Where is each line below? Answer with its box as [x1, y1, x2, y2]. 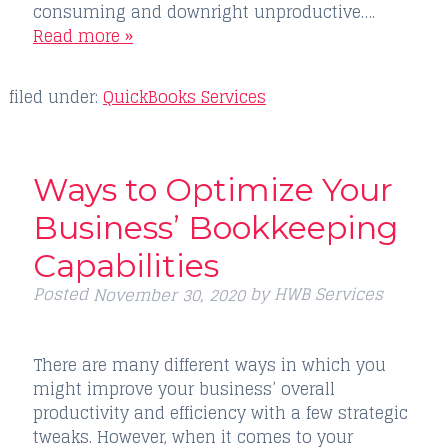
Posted [32, 279, 93, 308]
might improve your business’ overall [32, 374, 335, 403]
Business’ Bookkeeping [32, 207, 398, 247]
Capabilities [32, 245, 219, 285]
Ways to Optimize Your [32, 169, 393, 209]
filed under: [8, 82, 103, 111]
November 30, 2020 [92, 280, 245, 309]
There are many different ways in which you [32, 350, 386, 379]
